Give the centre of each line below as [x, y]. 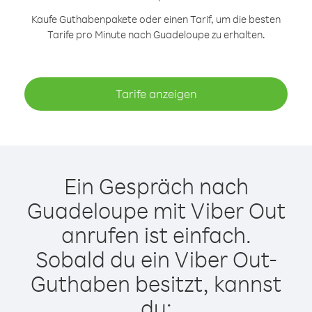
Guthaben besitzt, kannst [156, 283]
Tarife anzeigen [156, 94]
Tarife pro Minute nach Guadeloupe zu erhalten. [156, 34]
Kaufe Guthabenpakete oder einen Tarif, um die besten [156, 19]
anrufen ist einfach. [156, 234]
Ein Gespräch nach [156, 186]
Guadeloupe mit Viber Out [156, 210]
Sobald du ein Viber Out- [156, 259]
